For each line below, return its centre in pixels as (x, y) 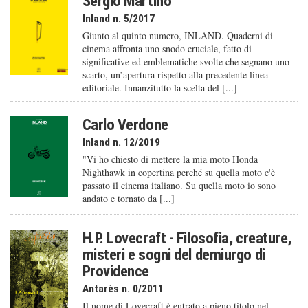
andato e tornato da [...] (128, 199)
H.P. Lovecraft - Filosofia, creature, (187, 238)
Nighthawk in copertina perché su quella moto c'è (178, 173)
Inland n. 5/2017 (118, 19)
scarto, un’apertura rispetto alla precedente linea (175, 75)
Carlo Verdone (125, 125)
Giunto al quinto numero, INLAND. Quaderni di (177, 36)
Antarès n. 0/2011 (123, 289)
